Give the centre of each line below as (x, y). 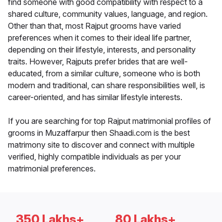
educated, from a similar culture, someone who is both (104, 74)
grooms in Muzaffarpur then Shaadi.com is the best (99, 133)
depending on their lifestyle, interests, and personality (102, 50)
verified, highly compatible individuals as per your (94, 157)
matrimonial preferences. (52, 169)
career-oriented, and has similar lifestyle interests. (95, 97)
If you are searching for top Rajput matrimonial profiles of (110, 121)
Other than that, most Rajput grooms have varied (94, 26)
